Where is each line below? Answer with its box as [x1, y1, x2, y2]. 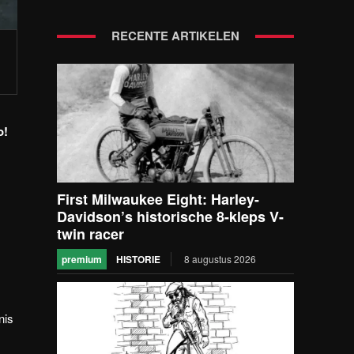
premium [62, 252, 102, 267]
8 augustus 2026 [184, 252, 256, 266]
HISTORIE [116, 252, 160, 267]
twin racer [57, 224, 124, 245]
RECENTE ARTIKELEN [111, 27, 239, 45]
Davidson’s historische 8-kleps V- [57, 206, 284, 228]
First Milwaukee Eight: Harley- [57, 189, 259, 210]
